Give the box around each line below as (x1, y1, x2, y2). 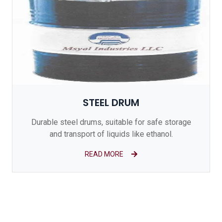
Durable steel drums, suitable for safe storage (31, 117, 191, 127)
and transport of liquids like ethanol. (49, 129, 173, 139)
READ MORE (85, 150, 123, 158)
